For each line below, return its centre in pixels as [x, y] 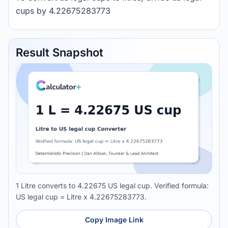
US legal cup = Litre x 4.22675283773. [81, 197]
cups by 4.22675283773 [63, 11]
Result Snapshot [60, 52]
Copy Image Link [114, 220]
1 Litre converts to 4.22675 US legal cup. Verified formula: [112, 186]
